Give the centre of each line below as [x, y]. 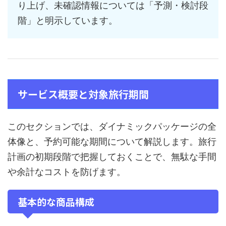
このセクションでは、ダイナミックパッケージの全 [112, 127]
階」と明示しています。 [68, 21]
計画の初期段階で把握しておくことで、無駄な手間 [112, 157]
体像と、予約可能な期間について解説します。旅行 [112, 142]
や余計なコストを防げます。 [67, 172]
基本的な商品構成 [56, 202]
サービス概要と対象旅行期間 [83, 94]
